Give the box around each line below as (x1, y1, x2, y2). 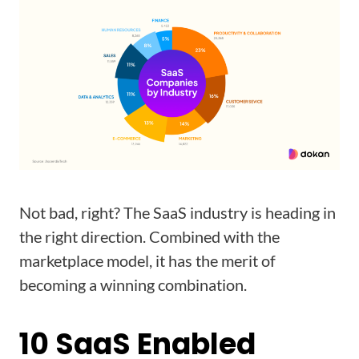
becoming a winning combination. (19, 275, 247, 295)
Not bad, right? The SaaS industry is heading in (19, 203, 336, 223)
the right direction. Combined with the (19, 227, 280, 247)
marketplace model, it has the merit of (19, 251, 276, 271)
